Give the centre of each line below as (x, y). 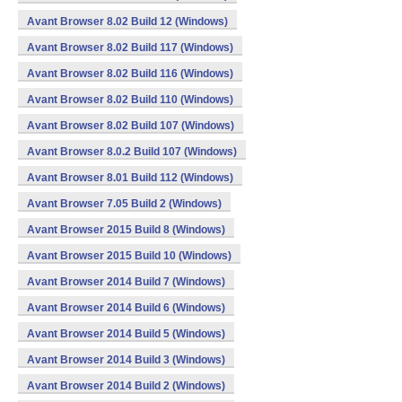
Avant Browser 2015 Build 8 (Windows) (126, 230)
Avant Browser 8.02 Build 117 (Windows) (130, 48)
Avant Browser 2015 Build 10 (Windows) (129, 256)
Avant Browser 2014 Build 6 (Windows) (126, 308)
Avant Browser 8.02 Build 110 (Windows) (130, 100)
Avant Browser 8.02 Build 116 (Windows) (130, 74)
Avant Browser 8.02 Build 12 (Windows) (127, 22)
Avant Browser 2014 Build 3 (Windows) (126, 360)
